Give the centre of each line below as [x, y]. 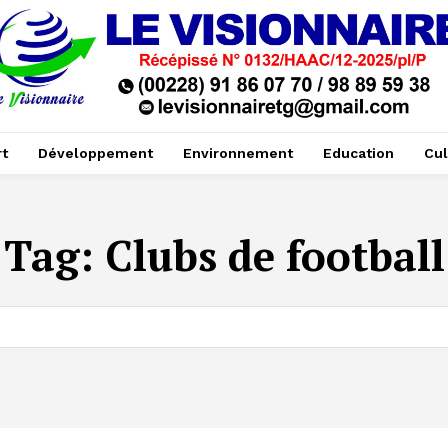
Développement [95, 153]
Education [358, 153]
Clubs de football [274, 255]
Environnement [237, 153]
